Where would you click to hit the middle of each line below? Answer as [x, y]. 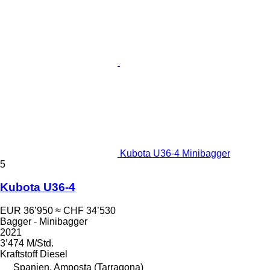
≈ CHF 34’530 [86, 211]
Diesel [54, 254]
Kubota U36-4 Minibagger [175, 153]
